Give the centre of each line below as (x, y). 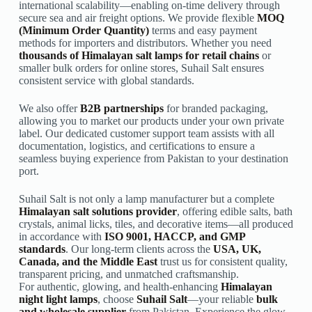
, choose (117, 299)
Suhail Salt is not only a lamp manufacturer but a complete (146, 199)
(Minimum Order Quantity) (84, 31)
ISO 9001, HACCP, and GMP (174, 237)
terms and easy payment (203, 31)
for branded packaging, (216, 109)
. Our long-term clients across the (139, 249)
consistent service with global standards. (106, 81)
